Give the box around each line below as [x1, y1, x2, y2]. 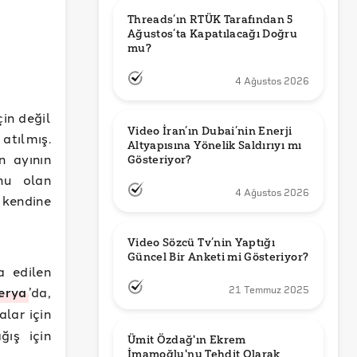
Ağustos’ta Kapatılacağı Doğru [127, 27, 298, 41]
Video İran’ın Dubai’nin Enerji [127, 124, 292, 138]
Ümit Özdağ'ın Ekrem [127, 333, 246, 347]
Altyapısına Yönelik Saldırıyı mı [127, 139, 302, 152]
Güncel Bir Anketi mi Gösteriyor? [127, 250, 309, 264]
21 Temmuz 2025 [229, 284, 309, 296]
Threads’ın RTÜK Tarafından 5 [127, 13, 293, 26]
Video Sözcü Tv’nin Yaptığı [127, 236, 276, 249]
